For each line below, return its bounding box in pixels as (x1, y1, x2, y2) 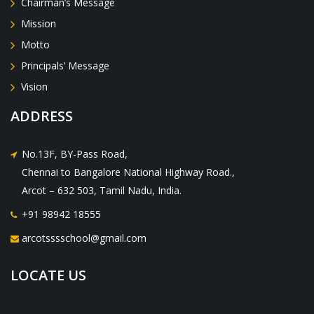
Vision (21, 80, 48, 94)
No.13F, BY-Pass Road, (22, 147, 128, 161)
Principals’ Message (21, 59, 109, 73)
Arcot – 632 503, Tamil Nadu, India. (22, 184, 182, 198)
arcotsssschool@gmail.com (22, 231, 146, 245)
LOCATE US (11, 266, 86, 285)
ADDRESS (11, 107, 73, 126)
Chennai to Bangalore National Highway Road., (22, 165, 235, 179)
